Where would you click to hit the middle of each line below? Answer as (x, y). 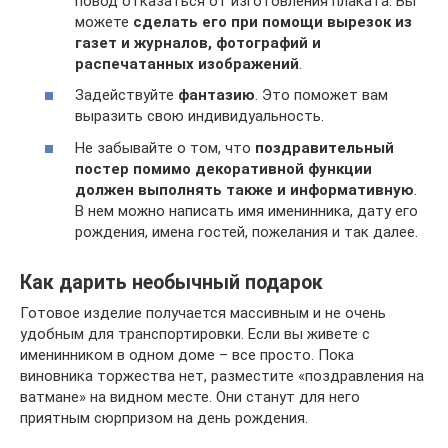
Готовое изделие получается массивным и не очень (203, 312)
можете (104, 21)
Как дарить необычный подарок (171, 282)
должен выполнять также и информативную (244, 189)
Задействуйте (126, 95)
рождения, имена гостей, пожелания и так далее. (246, 231)
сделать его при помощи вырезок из (272, 21)
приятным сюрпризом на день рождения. (164, 417)
